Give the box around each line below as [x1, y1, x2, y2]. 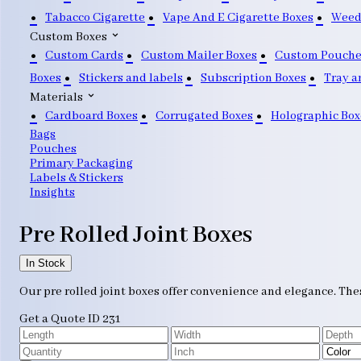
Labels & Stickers [30, 171, 123, 185]
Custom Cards [45, 48, 123, 63]
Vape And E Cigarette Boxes [163, 10, 313, 25]
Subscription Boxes [201, 70, 306, 85]
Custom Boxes [30, 30, 110, 44]
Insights [30, 185, 75, 200]
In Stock [26, 257, 65, 269]
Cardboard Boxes [45, 108, 138, 123]
